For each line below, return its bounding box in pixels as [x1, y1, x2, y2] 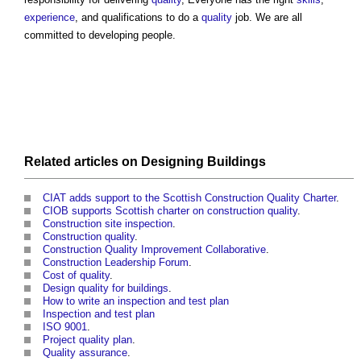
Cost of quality [43, 269, 110, 282]
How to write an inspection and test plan [43, 295, 229, 308]
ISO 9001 [43, 321, 87, 334]
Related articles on [24, 155, 141, 169]
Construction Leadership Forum [43, 256, 189, 269]
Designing [141, 155, 204, 169]
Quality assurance [43, 346, 127, 359]
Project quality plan [43, 334, 132, 346]
